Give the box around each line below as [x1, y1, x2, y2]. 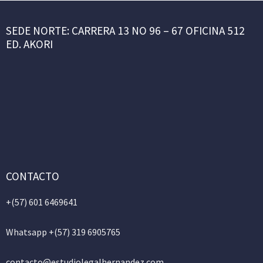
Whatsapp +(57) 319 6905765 [6, 225, 120, 238]
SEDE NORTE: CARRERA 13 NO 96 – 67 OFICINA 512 [6, 23, 245, 38]
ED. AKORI [6, 36, 53, 51]
